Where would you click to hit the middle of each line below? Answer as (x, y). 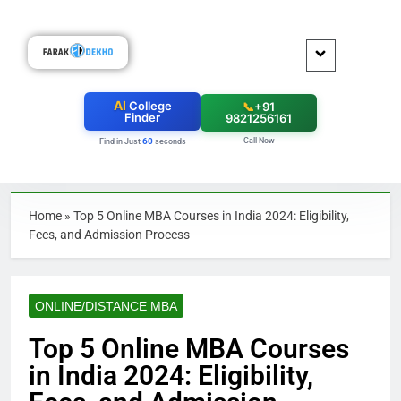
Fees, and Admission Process (109, 235)
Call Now (259, 140)
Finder (142, 118)
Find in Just (120, 142)
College (149, 106)
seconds (169, 142)
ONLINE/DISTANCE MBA (106, 307)
